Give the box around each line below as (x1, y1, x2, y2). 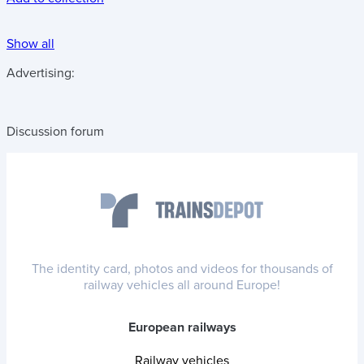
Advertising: (6, 65, 75, 82)
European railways (128, 319, 236, 336)
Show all (6, 36, 54, 53)
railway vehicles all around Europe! (84, 277, 280, 294)
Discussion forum (6, 123, 104, 141)
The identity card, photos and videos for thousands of (31, 261, 333, 278)
